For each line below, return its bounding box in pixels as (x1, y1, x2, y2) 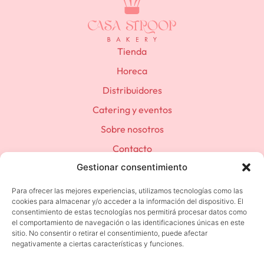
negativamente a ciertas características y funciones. (12, 239, 184, 248)
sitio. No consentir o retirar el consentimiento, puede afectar (12, 229, 207, 237)
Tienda (117, 45, 147, 58)
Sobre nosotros (100, 123, 164, 136)
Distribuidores (102, 84, 162, 97)
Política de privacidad (84, 234, 175, 246)
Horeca (117, 65, 147, 77)
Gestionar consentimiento (77, 161, 187, 173)
